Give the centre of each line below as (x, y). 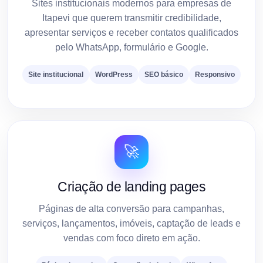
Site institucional (56, 74)
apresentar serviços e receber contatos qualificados (131, 32)
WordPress (114, 74)
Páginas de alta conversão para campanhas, (131, 208)
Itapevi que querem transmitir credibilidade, (131, 18)
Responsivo (215, 74)
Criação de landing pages (131, 186)
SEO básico (164, 74)
